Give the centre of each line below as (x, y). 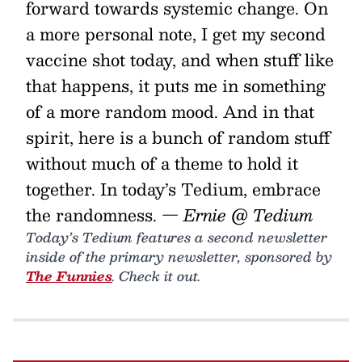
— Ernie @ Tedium (238, 215)
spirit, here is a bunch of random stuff (178, 137)
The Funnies (69, 276)
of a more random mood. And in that (170, 112)
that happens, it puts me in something (176, 86)
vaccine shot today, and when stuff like (180, 60)
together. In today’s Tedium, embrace (173, 189)
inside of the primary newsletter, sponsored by (179, 257)
